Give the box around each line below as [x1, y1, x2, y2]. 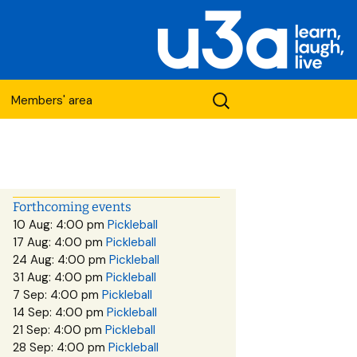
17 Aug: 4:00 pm [13, 234, 106, 250]
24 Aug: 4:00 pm [13, 252, 109, 268]
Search [208, 84, 259, 105]
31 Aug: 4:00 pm [13, 269, 106, 285]
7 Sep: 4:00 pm [13, 287, 102, 303]
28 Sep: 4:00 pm [13, 339, 108, 355]
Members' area [11, 92, 92, 108]
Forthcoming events [13, 199, 131, 214]
